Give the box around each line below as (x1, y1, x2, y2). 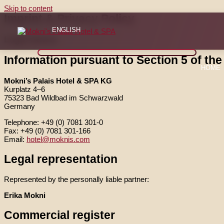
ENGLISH (51, 26, 81, 33)
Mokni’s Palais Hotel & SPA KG (4, 76, 112, 85)
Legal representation (4, 152, 117, 165)
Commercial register (4, 208, 115, 221)
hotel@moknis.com (26, 134, 90, 143)
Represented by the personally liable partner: (4, 175, 149, 184)
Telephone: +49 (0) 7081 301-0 (4, 117, 103, 126)
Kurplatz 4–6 (4, 84, 45, 93)
